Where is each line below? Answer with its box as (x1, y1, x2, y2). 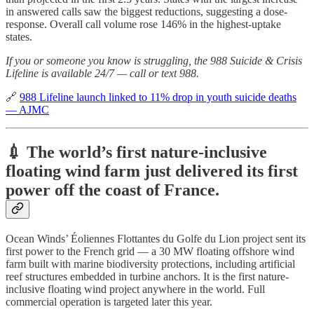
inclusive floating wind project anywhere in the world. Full (6, 282, 265, 295)
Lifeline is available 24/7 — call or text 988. (6, 67, 199, 79)
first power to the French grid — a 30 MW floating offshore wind (6, 245, 294, 257)
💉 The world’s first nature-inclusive (6, 142, 267, 161)
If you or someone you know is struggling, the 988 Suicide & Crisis (6, 54, 302, 67)
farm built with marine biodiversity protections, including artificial (6, 257, 295, 270)
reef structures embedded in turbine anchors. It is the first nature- (6, 270, 289, 282)
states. (6, 30, 32, 43)
